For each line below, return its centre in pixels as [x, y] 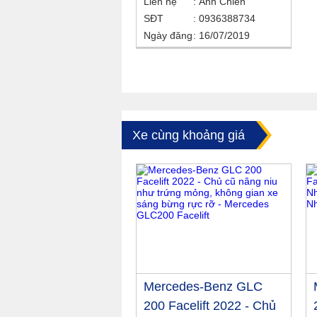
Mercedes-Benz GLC [203, 287]
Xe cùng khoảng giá [189, 136]
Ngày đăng [168, 35]
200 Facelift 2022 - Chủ [210, 306]
